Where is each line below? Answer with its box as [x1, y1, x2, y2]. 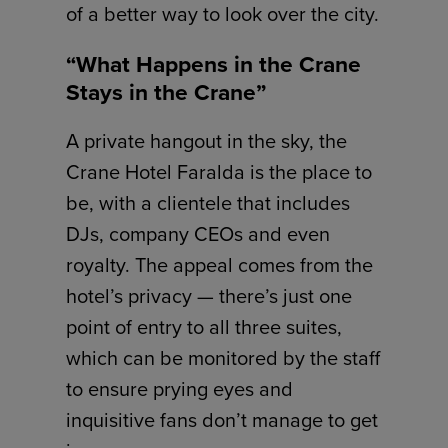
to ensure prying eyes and [66, 374, 294, 405]
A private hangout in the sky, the [66, 126, 348, 157]
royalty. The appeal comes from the [66, 250, 374, 281]
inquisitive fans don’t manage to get [66, 405, 379, 436]
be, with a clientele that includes [66, 188, 351, 219]
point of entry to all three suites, [66, 312, 343, 343]
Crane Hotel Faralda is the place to [66, 157, 373, 188]
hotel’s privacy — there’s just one [66, 281, 353, 312]
